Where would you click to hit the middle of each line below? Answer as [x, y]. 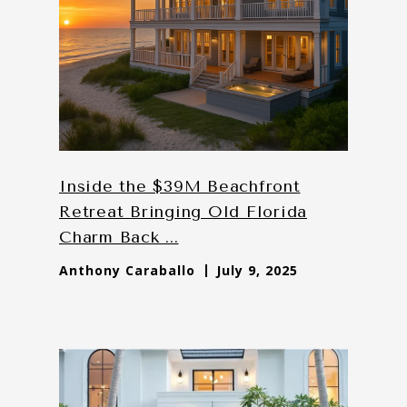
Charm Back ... [119, 237]
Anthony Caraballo [127, 270]
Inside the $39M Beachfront [180, 186]
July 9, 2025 [257, 270]
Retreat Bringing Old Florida [183, 211]
